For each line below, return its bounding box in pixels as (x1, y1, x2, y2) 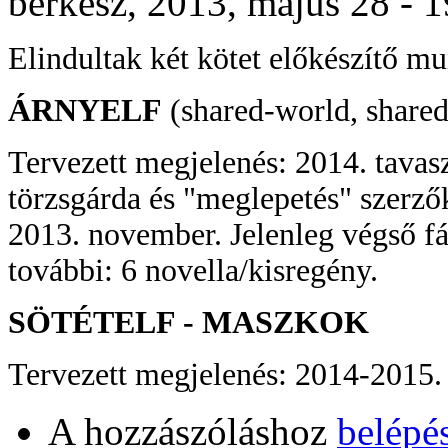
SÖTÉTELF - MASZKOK (8, 304, 369, 340)
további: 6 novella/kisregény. (8, 252, 378, 288)
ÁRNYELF (8, 92, 162, 128)
